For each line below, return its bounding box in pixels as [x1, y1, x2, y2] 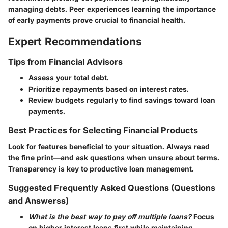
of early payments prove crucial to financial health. [8, 16, 185, 25]
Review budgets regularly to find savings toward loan [28, 96, 215, 104]
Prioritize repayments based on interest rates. [28, 84, 189, 93]
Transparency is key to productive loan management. [8, 164, 194, 174]
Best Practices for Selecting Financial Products [8, 125, 198, 135]
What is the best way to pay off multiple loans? [28, 212, 191, 221]
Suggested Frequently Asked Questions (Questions [8, 183, 215, 193]
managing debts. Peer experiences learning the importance [8, 5, 216, 14]
